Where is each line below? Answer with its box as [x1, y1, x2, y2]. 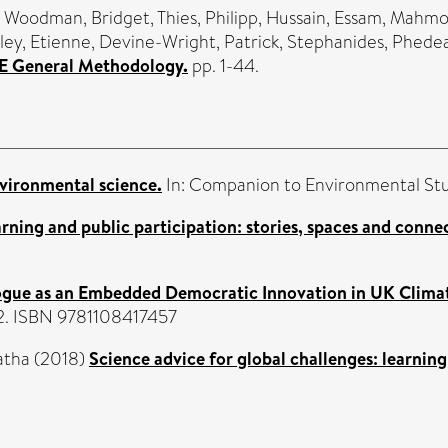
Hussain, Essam [266, 5, 382, 32]
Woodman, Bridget [4, 5, 150, 32]
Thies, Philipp [157, 5, 258, 32]
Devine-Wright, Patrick [99, 29, 279, 56]
